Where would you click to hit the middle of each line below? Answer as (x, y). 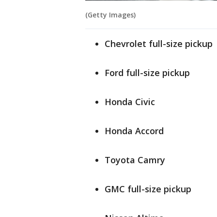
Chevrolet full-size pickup (159, 44)
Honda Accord (134, 131)
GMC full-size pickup (148, 189)
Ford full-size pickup (147, 73)
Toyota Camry (135, 160)
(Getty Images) (110, 15)
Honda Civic (130, 102)
